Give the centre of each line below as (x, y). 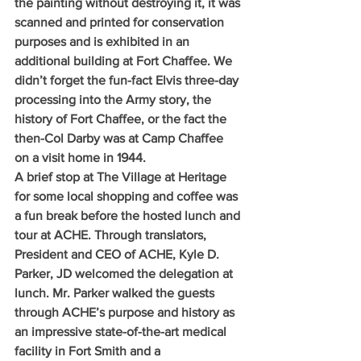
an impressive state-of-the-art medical (122, 331)
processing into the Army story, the (114, 99)
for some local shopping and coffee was (128, 196)
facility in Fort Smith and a (89, 351)
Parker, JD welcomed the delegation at (125, 273)
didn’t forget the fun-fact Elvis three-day (128, 80)
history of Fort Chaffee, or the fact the (122, 118)
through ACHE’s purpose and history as (126, 312)
